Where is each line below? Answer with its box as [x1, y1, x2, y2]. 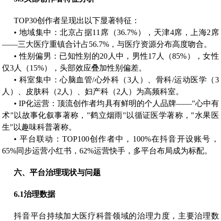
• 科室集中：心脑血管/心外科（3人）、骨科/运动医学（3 [14, 75, 219, 84]
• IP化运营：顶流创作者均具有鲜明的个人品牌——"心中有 [14, 99, 219, 108]
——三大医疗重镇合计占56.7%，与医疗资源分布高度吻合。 [2, 39, 212, 48]
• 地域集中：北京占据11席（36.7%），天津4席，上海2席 [14, 28, 219, 37]
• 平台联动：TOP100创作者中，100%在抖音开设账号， [14, 134, 219, 143]
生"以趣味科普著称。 [2, 122, 77, 131]
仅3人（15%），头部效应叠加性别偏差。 [2, 63, 147, 72]
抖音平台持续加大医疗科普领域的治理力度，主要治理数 [14, 211, 219, 220]
